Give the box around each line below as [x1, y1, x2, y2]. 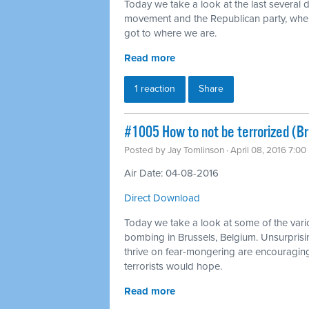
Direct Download [124, 191, 200, 204]
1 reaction [134, 82, 175, 94]
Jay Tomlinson [168, 144, 224, 156]
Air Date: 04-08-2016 [124, 166, 219, 179]
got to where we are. [124, 26, 217, 39]
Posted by [124, 144, 168, 156]
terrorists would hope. [124, 259, 222, 272]
